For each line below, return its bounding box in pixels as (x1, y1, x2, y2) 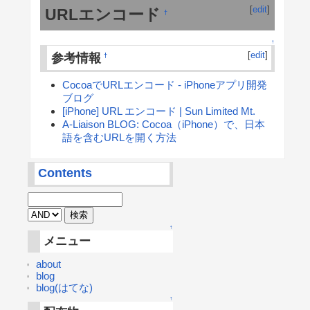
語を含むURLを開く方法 (62, 131, 177, 143)
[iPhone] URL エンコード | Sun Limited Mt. (62, 104, 256, 117)
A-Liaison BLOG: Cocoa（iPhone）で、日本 (62, 118, 266, 130)
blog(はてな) (35, 282, 93, 294)
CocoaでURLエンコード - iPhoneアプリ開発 (62, 78, 268, 91)
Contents (38, 166, 93, 181)
